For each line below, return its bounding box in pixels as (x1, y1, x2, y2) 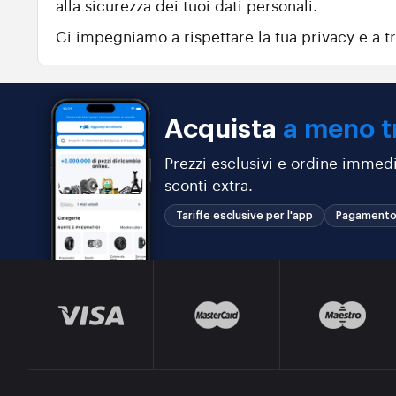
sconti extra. (164, 174, 254, 194)
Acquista (164, 117, 284, 142)
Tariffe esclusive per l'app (176, 210, 314, 221)
